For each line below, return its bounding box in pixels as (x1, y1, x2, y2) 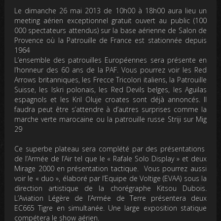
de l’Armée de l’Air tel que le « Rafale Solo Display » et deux (14, 154, 207, 163)
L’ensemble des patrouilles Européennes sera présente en (14, 55, 207, 65)
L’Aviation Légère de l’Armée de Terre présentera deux (14, 193, 207, 203)
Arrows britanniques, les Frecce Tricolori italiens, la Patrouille (14, 75, 207, 84)
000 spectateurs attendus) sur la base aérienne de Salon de (14, 26, 207, 35)
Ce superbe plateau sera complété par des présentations (14, 144, 207, 153)
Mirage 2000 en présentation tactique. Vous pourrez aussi (14, 164, 207, 173)
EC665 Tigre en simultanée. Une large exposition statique (14, 203, 207, 213)
